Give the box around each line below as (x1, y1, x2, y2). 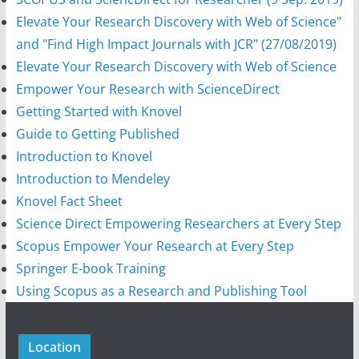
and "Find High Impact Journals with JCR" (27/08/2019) (15, 34, 337, 53)
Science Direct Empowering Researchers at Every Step (15, 214, 341, 232)
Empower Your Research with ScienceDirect (15, 79, 280, 98)
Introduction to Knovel (15, 147, 152, 165)
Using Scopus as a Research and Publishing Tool (15, 281, 307, 300)
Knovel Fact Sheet (15, 192, 123, 210)
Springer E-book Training (15, 259, 166, 277)
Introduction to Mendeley (15, 169, 170, 188)
